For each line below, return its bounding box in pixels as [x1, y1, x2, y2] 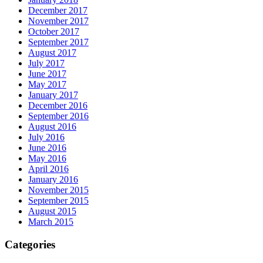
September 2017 [28, 37, 89, 48]
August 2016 [28, 122, 76, 132]
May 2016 [28, 153, 66, 164]
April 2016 [28, 164, 69, 174]
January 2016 [28, 174, 78, 185]
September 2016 [28, 111, 89, 122]
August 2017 [28, 48, 76, 58]
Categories [5, 238, 55, 251]
